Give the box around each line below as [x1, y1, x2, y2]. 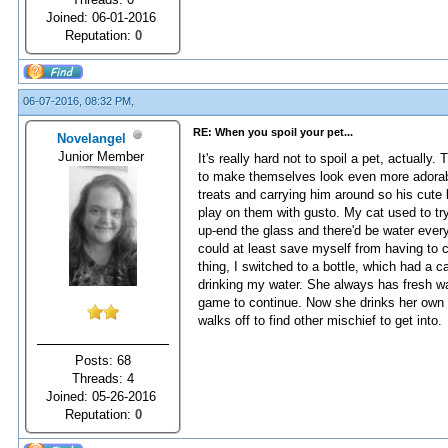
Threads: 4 [72, 370, 134, 386]
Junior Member [58, 148, 148, 164]
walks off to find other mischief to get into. [198, 313, 442, 328]
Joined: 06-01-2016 [46, 9, 160, 25]
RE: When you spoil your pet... [193, 126, 353, 138]
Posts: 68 [75, 352, 131, 368]
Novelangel [56, 130, 126, 146]
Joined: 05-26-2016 [46, 388, 160, 404]
